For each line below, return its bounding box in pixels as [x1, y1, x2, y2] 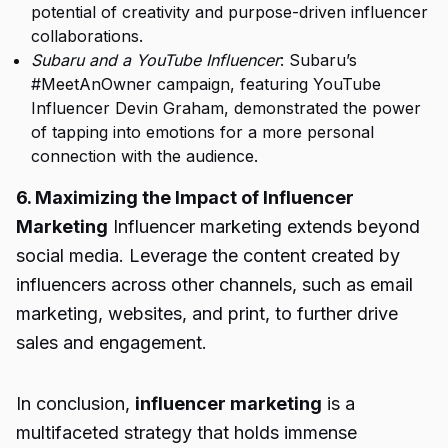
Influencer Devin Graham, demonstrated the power [31, 98, 421, 118]
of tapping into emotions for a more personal [31, 122, 374, 142]
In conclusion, [16, 393, 135, 414]
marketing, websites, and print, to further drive [16, 303, 398, 324]
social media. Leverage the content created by [16, 245, 400, 266]
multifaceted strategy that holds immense [16, 422, 357, 443]
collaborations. [31, 26, 143, 46]
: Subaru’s [280, 50, 357, 70]
